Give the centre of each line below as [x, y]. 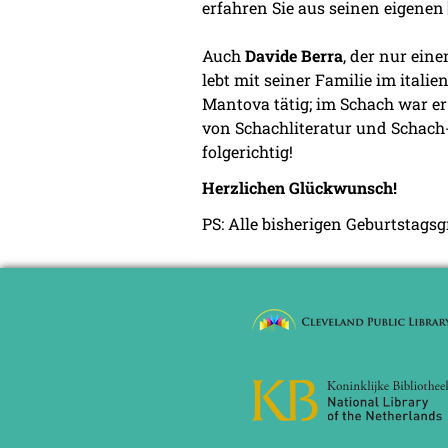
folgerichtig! [247, 152]
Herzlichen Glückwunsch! [299, 188]
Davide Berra [294, 56]
